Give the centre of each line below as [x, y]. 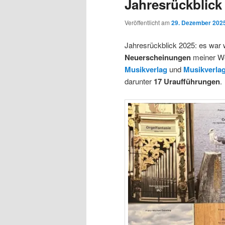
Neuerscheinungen [159, 57]
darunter [139, 81]
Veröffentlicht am [148, 22]
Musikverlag [146, 69]
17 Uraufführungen [187, 81]
